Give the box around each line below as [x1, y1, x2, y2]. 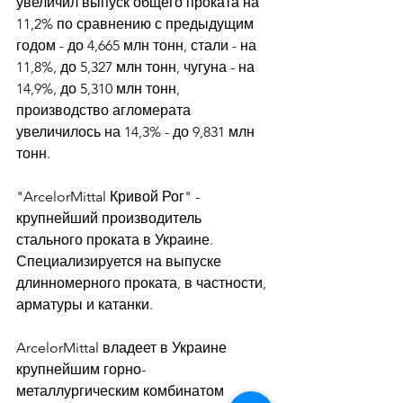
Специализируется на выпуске [16, 253, 225, 270]
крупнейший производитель [16, 210, 205, 227]
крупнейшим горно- [16, 361, 146, 378]
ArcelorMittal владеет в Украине [16, 339, 230, 356]
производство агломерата [16, 102, 194, 119]
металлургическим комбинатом [16, 382, 228, 399]
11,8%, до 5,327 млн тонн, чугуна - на [16, 58, 258, 76]
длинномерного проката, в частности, [16, 274, 270, 291]
